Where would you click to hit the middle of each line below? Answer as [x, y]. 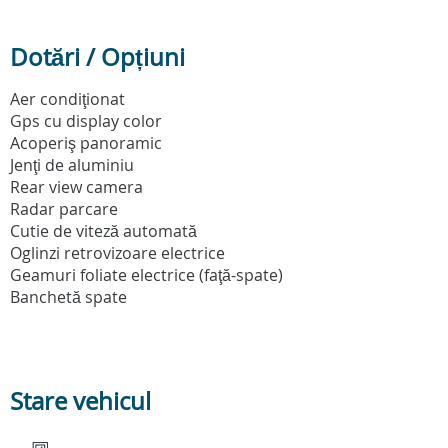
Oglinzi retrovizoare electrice [117, 253]
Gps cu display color [86, 121]
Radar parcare [64, 209]
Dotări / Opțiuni [97, 57]
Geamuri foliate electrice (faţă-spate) [146, 275]
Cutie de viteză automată [103, 231]
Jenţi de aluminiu [72, 165]
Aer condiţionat [67, 99]
